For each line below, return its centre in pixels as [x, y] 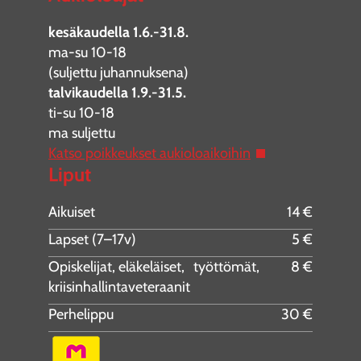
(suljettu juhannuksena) [118, 73]
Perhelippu [81, 314]
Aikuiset [72, 212]
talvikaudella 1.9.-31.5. [117, 93]
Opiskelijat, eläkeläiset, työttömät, [154, 267]
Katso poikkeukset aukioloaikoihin [149, 153]
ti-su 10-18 [81, 113]
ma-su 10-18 [87, 52]
